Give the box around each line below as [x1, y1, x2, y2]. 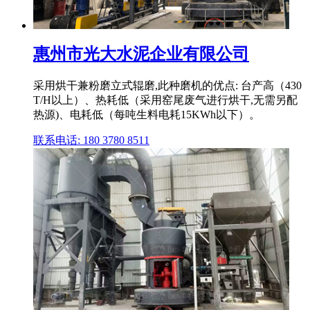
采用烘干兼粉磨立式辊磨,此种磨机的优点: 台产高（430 [33, 79, 302, 91]
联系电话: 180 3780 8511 [33, 134, 149, 146]
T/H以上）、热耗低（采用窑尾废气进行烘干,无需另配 [33, 93, 298, 106]
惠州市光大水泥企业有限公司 [33, 44, 249, 63]
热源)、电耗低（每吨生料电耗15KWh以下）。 [33, 108, 260, 120]
